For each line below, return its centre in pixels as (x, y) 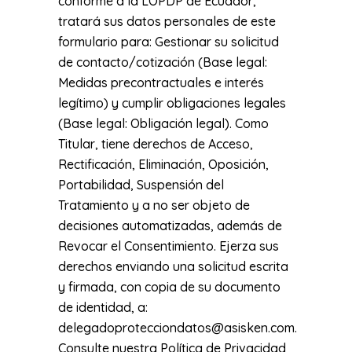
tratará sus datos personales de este (167, 21)
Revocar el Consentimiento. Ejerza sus (169, 246)
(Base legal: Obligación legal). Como (163, 123)
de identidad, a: (103, 307)
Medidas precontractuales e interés (161, 82)
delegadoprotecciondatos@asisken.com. (178, 328)
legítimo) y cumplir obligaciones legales (172, 103)
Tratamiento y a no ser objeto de (154, 205)
